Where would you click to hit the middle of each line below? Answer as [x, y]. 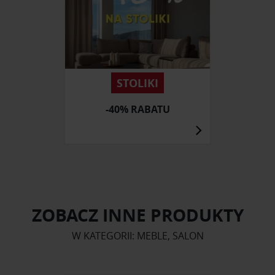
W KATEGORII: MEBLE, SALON [137, 236]
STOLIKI [137, 83]
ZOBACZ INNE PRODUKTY [137, 215]
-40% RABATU [137, 110]
